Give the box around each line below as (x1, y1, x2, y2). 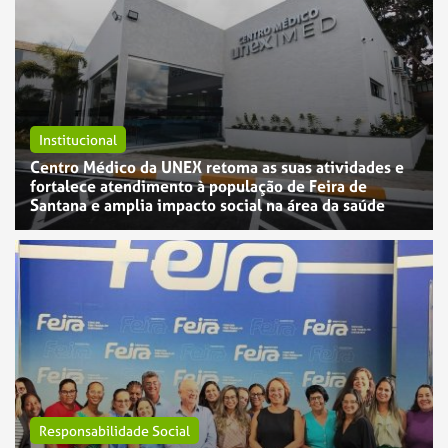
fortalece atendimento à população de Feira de (30, 175, 367, 198)
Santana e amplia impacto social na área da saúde (30, 194, 385, 217)
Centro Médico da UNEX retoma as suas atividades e (30, 156, 404, 179)
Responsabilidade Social (39, 420, 190, 440)
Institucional (39, 130, 117, 150)
